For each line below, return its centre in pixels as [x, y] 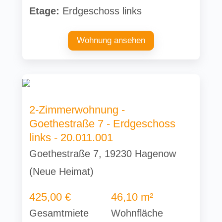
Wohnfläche [137, 213]
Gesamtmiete [59, 213]
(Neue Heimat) [62, 171]
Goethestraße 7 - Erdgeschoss [103, 123]
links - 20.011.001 [71, 137]
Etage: [45, 11]
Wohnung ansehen [111, 40]
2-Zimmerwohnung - [77, 110]
